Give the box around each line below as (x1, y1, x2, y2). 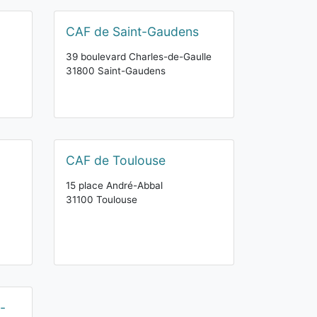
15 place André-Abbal (66, 180, 163, 191)
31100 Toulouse (66, 194, 137, 205)
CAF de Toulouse (66, 153, 166, 168)
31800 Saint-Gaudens (66, 65, 166, 76)
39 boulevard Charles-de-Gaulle (66, 51, 212, 62)
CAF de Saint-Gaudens (66, 24, 199, 39)
